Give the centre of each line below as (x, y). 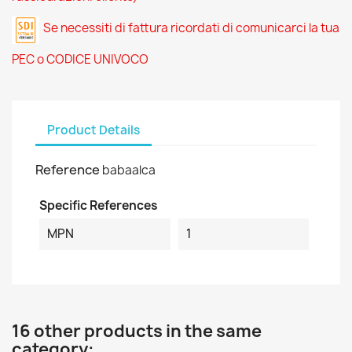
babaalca (129, 170)
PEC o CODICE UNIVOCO (80, 59)
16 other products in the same (137, 331)
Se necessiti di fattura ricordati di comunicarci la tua (191, 28)
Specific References (99, 205)
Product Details (93, 130)
